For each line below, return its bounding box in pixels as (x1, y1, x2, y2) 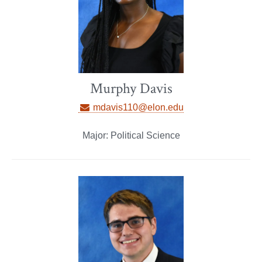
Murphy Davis (89, 79, 173, 99)
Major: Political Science (82, 130, 180, 141)
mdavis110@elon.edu (90, 102, 184, 113)
